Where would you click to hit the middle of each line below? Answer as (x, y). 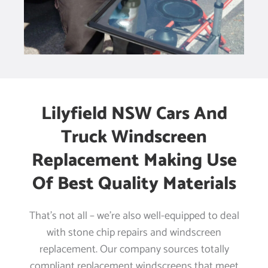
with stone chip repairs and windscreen (134, 233)
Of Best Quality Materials (134, 184)
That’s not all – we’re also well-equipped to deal (134, 216)
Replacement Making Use (134, 161)
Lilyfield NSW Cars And (134, 114)
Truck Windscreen (134, 138)
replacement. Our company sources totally (134, 250)
